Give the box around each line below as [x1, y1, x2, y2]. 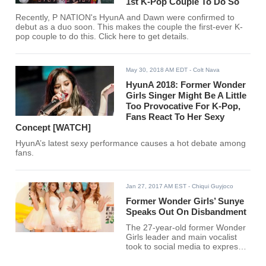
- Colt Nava [188, 66, 220, 74]
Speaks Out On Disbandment [126, 207, 247, 217]
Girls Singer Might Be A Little [126, 90, 247, 101]
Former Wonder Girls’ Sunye [126, 196, 245, 207]
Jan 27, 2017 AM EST [126, 183, 187, 190]
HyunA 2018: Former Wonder [126, 80, 246, 90]
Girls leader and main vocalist [126, 233, 237, 242]
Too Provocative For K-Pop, [126, 101, 241, 112]
